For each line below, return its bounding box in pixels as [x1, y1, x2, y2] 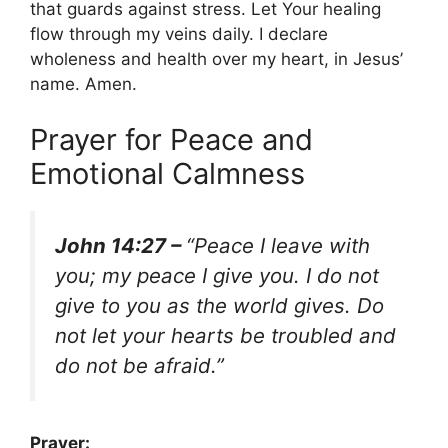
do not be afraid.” [55, 352, 224, 378]
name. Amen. [30, 74, 137, 95]
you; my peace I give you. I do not [55, 262, 379, 288]
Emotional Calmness [30, 155, 305, 191]
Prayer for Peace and [30, 121, 313, 157]
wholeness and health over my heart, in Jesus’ [30, 49, 403, 70]
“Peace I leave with [186, 232, 370, 258]
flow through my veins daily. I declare [30, 24, 328, 45]
